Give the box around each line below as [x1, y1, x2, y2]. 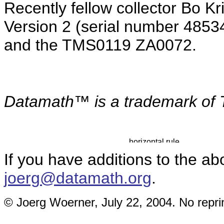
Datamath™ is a [4, 92, 124, 110]
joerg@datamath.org [4, 169, 151, 187]
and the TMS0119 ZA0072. [4, 36, 196, 54]
